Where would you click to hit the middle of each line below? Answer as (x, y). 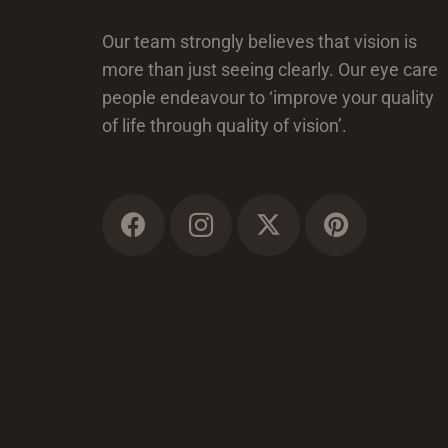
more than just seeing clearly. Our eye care (270, 70)
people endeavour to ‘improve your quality (268, 98)
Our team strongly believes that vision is (259, 42)
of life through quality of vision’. (224, 126)
